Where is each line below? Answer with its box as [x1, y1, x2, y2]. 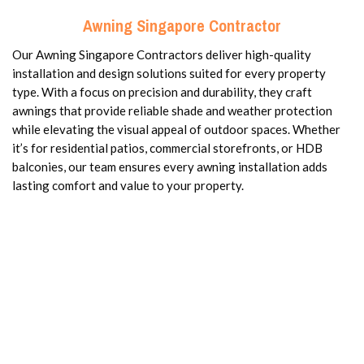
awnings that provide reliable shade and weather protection [12, 102, 332, 118]
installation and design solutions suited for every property [12, 65, 326, 80]
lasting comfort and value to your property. [12, 177, 244, 193]
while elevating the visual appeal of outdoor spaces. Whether [12, 121, 340, 136]
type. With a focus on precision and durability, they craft [12, 84, 312, 99]
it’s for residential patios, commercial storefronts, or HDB [12, 140, 323, 155]
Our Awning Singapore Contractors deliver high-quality [12, 46, 311, 62]
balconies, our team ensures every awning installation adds [12, 158, 327, 174]
